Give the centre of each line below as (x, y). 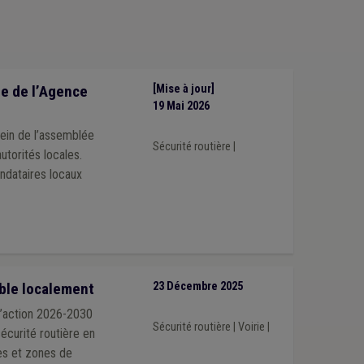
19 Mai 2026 (181, 106)
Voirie (251, 327)
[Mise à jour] (183, 89)
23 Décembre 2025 (197, 287)
